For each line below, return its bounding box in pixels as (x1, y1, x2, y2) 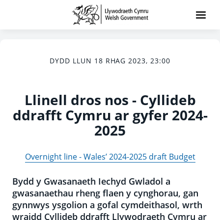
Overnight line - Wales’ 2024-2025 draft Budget (25, 151, 195, 162)
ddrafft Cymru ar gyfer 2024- (12, 106, 208, 124)
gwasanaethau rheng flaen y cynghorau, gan (12, 187, 198, 199)
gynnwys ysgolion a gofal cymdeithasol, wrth (12, 199, 202, 211)
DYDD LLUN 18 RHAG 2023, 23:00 (49, 56, 171, 65)
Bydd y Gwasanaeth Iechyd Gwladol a (12, 175, 170, 187)
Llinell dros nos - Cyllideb (24, 90, 196, 109)
